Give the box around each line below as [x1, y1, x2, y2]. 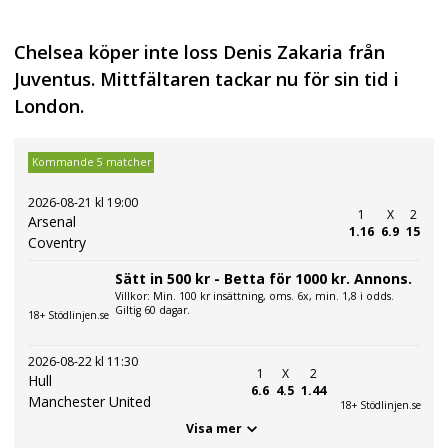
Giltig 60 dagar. [115, 302, 190, 317]
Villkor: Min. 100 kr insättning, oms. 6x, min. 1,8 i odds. [115, 288, 394, 303]
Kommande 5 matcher [31, 155, 151, 170]
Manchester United [28, 391, 151, 411]
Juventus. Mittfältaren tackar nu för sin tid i [14, 67, 399, 92]
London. [14, 94, 84, 119]
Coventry [28, 232, 86, 252]
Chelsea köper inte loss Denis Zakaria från [14, 40, 385, 65]
